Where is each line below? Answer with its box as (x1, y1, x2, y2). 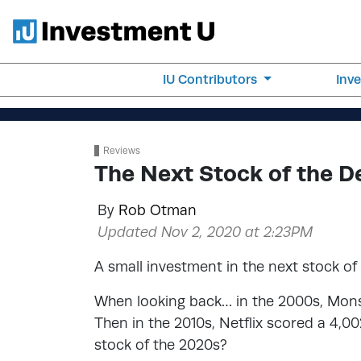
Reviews (103, 145, 140, 156)
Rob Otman (118, 201, 197, 218)
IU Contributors (163, 72, 261, 87)
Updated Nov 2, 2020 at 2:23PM (98, 223, 313, 240)
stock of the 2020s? (94, 336, 227, 353)
